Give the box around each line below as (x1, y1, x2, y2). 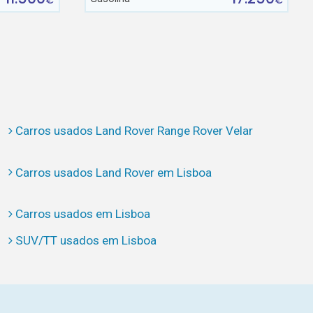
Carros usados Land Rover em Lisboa (15, 165, 212, 180)
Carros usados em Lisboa (15, 206, 150, 221)
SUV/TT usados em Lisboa (15, 233, 156, 248)
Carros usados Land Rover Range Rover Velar (15, 124, 253, 138)
